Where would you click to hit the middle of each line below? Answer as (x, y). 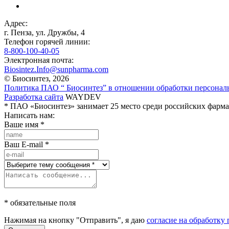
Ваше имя (21, 124)
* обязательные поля (40, 203)
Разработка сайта (34, 97)
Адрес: (16, 23)
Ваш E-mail (24, 144)
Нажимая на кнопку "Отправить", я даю (75, 220)
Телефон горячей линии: (47, 42)
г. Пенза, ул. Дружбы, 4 (44, 32)
